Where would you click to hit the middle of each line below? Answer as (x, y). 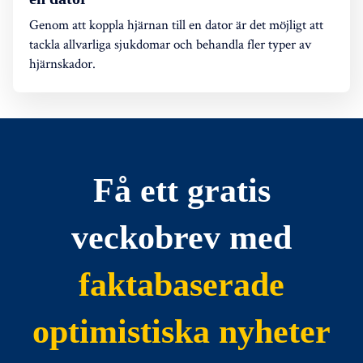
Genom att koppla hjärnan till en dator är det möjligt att (176, 25)
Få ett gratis (181, 191)
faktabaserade (181, 285)
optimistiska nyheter (181, 332)
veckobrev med (181, 238)
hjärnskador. (62, 64)
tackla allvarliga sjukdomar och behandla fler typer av (170, 44)
